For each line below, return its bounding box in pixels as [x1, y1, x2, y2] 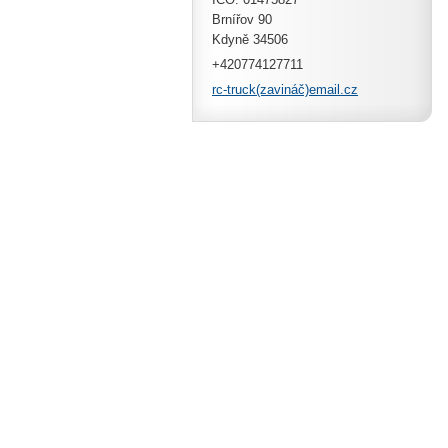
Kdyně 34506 [212, 32, 288, 47]
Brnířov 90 [212, 12, 272, 27]
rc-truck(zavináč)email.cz [212, 82, 358, 97]
